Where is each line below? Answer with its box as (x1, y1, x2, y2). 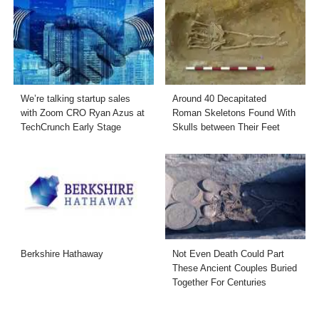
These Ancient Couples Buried (172, 262, 297, 273)
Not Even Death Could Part (172, 248, 284, 259)
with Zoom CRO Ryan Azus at (21, 108, 145, 119)
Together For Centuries (172, 276, 266, 288)
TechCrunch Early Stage (21, 122, 122, 133)
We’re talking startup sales (21, 93, 131, 105)
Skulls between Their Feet (172, 122, 280, 133)
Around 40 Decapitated (172, 93, 266, 105)
